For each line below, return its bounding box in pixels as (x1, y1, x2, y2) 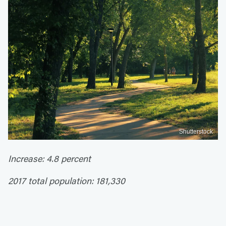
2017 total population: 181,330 (8, 174, 125, 187)
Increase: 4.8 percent (8, 152, 91, 164)
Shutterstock (179, 128, 213, 135)
